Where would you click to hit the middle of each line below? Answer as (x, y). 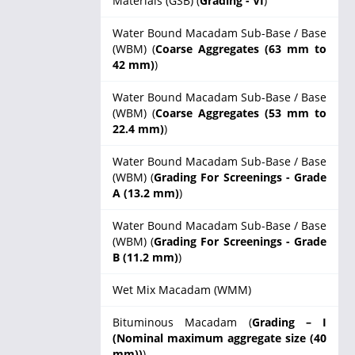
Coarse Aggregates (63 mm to (241, 49)
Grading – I (289, 322)
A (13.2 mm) (146, 193)
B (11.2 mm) (145, 257)
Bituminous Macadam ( (182, 322)
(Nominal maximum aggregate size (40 (219, 338)
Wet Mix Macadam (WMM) (182, 290)
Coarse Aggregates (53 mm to (241, 113)
